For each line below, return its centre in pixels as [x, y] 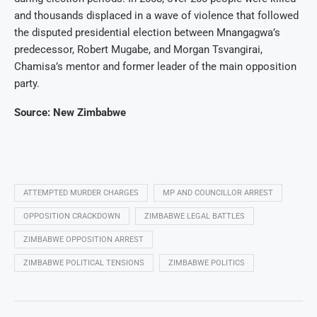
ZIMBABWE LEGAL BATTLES [195, 217]
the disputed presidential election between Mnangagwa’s [147, 33]
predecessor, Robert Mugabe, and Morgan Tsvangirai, [138, 50]
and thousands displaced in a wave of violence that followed [156, 16]
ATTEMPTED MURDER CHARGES [81, 193]
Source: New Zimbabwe [70, 113]
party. [27, 84]
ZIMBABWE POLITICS [207, 263]
